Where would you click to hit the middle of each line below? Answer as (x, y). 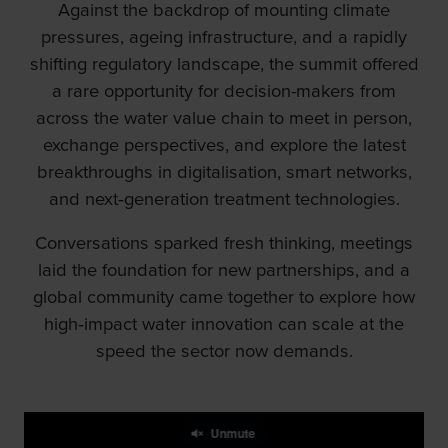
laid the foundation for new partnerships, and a (224, 270)
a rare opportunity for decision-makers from (224, 91)
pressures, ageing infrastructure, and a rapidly (224, 37)
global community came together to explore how (224, 297)
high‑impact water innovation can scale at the (224, 324)
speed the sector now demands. (224, 351)
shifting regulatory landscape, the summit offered (224, 64)
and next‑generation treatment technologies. (224, 199)
